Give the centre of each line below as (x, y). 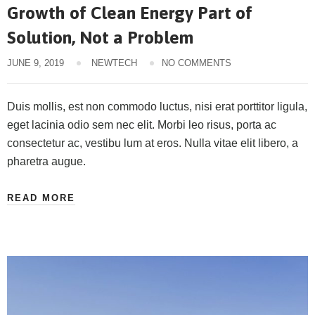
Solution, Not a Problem (100, 37)
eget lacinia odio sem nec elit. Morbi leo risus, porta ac (142, 124)
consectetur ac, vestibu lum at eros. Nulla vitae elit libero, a (153, 143)
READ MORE (41, 198)
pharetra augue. (46, 161)
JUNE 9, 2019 (36, 63)
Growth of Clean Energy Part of (130, 12)
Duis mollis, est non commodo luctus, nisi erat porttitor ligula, (157, 106)
